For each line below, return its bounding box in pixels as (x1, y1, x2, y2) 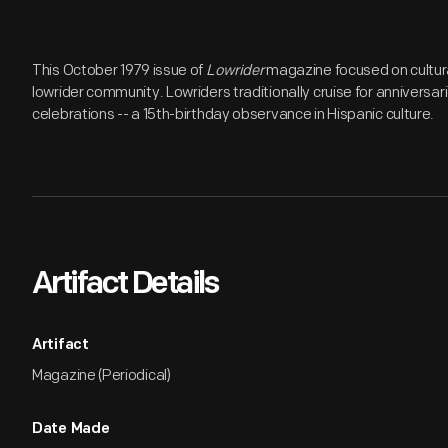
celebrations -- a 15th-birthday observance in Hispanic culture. (32, 105, 435, 124)
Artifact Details (32, 269, 218, 301)
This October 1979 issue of (32, 61, 206, 80)
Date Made (32, 422, 110, 437)
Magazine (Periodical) (32, 366, 171, 385)
